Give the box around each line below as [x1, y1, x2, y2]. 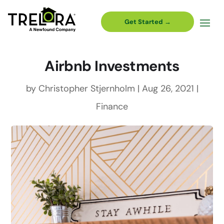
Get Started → [124, 17, 171, 26]
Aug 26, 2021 [141, 82, 194, 94]
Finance [96, 100, 128, 112]
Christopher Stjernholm [38, 82, 135, 94]
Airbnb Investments [44, 56, 179, 75]
